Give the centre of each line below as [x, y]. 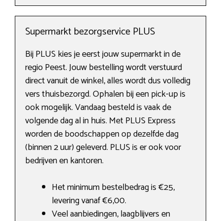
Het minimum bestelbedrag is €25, [113, 187]
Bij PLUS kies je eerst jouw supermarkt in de [103, 54]
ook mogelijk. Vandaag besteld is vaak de [98, 107]
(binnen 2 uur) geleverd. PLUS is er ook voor [103, 147]
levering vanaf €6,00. [89, 201]
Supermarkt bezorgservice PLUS [90, 32]
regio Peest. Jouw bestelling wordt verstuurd [104, 67]
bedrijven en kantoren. [64, 161]
